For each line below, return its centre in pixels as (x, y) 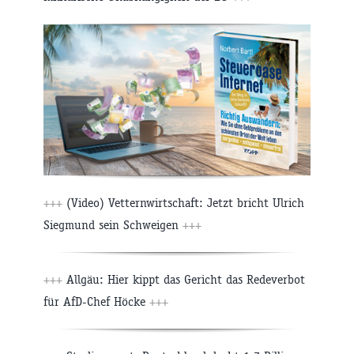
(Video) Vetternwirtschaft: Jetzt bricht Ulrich (183, 203)
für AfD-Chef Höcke (96, 302)
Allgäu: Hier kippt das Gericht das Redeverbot (184, 280)
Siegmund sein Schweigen (113, 225)
